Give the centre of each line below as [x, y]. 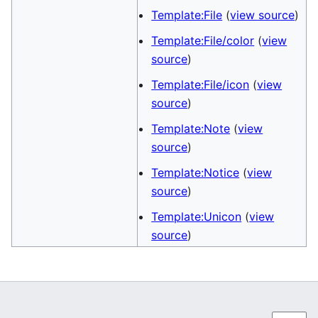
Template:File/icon [201, 84]
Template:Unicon [197, 216]
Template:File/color [203, 40]
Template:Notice [196, 172]
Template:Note [191, 128]
